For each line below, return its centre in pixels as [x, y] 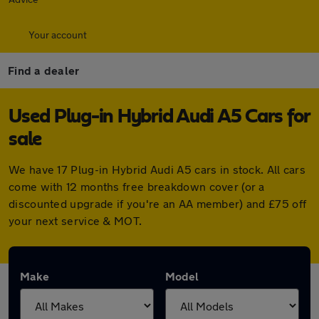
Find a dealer [44, 70]
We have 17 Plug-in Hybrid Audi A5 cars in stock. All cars [157, 169]
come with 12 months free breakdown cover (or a [137, 186]
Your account [58, 35]
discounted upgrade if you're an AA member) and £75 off [158, 203]
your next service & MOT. [75, 220]
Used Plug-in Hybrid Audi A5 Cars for [159, 117]
